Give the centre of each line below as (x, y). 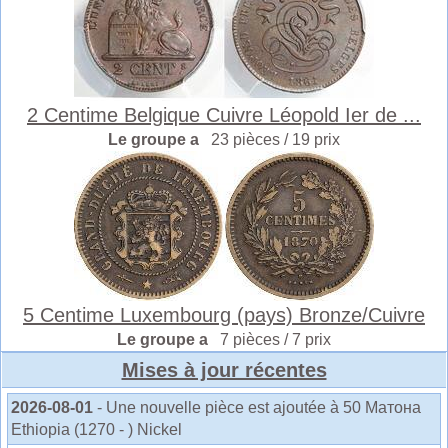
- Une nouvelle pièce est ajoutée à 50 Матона (259, 407)
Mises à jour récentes (224, 369)
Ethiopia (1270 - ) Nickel (96, 429)
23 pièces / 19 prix (275, 139)
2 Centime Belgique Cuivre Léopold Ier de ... (224, 114)
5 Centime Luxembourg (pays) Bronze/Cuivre (224, 314)
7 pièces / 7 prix (275, 339)
